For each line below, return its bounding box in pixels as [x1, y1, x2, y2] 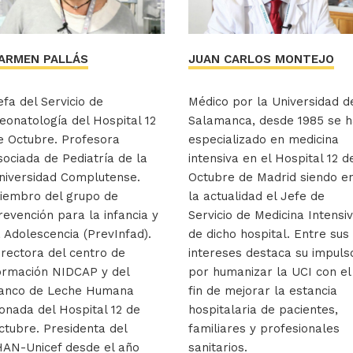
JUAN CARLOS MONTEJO [188, 52, 334, 67]
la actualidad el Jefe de [188, 189, 325, 204]
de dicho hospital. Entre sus [188, 227, 349, 242]
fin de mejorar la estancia [188, 284, 337, 299]
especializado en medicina [188, 132, 339, 147]
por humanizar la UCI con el [188, 265, 351, 280]
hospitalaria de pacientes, [188, 303, 338, 318]
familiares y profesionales [188, 321, 340, 336]
